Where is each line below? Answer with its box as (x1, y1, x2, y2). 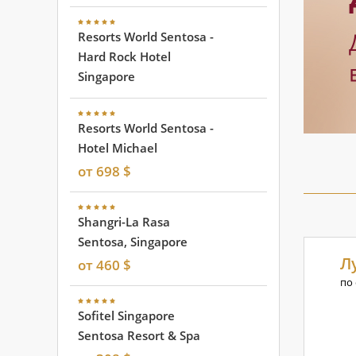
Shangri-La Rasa (78, 214, 170, 230)
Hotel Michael (78, 140, 157, 156)
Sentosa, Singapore (78, 234, 188, 250)
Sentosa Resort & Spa (78, 327, 200, 343)
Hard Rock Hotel (78, 48, 171, 64)
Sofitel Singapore (78, 308, 175, 323)
